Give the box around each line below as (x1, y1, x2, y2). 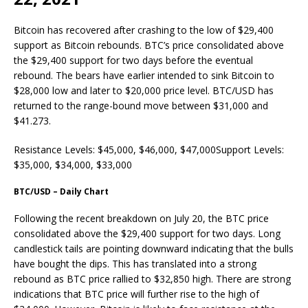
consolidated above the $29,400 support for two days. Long (14, 226, 280, 240)
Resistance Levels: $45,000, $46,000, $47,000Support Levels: (14, 142, 284, 156)
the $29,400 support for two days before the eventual (14, 53, 253, 67)
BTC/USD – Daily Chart (14, 185, 109, 197)
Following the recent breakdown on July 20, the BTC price (14, 211, 269, 225)
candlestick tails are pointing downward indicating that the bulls (14, 241, 294, 255)
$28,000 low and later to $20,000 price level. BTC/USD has (14, 83, 274, 97)
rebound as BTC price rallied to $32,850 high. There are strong (14, 272, 291, 285)
